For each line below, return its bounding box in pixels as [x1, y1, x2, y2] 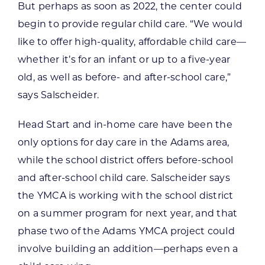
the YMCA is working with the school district [17, 191, 234, 201]
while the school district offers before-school [17, 156, 234, 166]
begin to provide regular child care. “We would [17, 20, 243, 30]
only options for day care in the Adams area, [17, 138, 230, 148]
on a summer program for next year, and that [17, 209, 238, 219]
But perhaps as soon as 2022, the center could [17, 2, 242, 12]
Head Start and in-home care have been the [17, 120, 232, 130]
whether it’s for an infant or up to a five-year [17, 55, 231, 65]
